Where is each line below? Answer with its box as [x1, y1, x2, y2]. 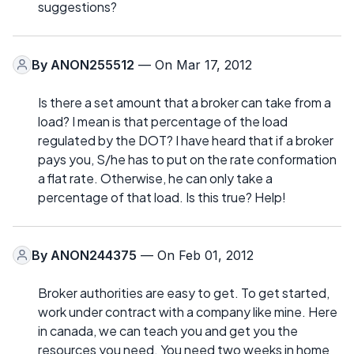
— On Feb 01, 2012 [137, 247, 254, 263]
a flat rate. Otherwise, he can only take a [38, 169, 273, 186]
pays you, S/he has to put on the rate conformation [38, 150, 337, 168]
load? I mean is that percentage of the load [38, 112, 288, 130]
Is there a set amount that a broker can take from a [38, 93, 331, 111]
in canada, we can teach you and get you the [38, 322, 298, 339]
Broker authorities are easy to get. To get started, [38, 284, 330, 301]
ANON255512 [51, 56, 134, 73]
